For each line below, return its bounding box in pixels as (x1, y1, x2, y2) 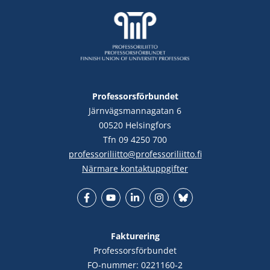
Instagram (159, 207, 199, 219)
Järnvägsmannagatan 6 (89, 105, 181, 117)
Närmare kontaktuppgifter (82, 163, 188, 175)
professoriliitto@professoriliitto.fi (68, 148, 202, 160)
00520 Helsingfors (99, 119, 171, 131)
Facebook (86, 207, 124, 219)
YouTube (110, 207, 146, 219)
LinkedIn (134, 207, 169, 219)
